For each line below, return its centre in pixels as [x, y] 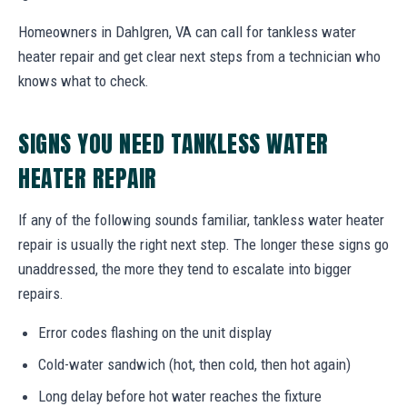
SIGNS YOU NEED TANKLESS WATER [174, 143]
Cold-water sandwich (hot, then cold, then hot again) [194, 364]
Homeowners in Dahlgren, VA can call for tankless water [187, 31]
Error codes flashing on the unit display [155, 332]
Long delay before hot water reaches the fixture [180, 396]
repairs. [41, 293]
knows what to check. [84, 80]
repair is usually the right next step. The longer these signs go [203, 244]
